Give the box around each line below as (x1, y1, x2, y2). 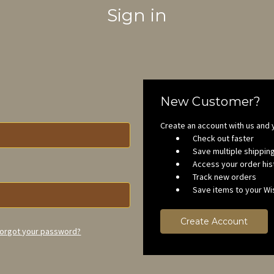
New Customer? (160, 94, 261, 109)
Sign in (106, 4, 168, 26)
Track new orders (193, 171, 257, 182)
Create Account (180, 215, 248, 227)
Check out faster (193, 132, 254, 144)
